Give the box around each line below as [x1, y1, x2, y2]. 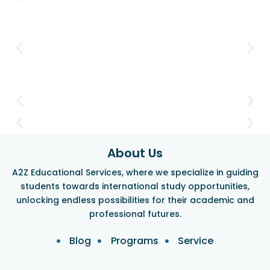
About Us [107, 144, 163, 162]
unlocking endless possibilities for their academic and [16, 193, 254, 206]
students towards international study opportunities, [20, 180, 250, 192]
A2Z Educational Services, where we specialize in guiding [11, 166, 259, 178]
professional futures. [89, 207, 181, 220]
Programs [110, 234, 159, 248]
